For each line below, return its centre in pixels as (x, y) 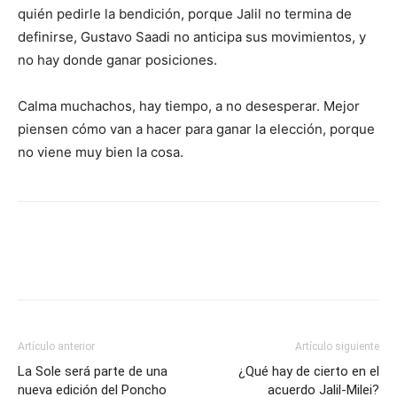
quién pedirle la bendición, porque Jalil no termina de (185, 14)
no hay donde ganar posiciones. (117, 60)
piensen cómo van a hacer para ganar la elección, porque (196, 129)
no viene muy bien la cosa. (101, 152)
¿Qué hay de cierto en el (309, 372)
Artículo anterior (56, 347)
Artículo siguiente (337, 347)
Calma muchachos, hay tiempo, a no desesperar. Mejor (189, 106)
